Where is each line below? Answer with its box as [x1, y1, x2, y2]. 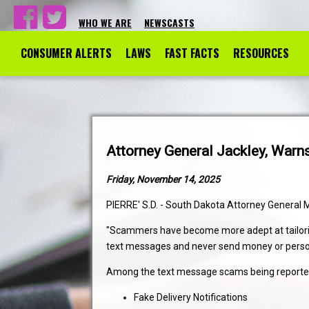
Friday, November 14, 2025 [106, 174, 221, 186]
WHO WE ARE [79, 15, 132, 30]
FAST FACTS [165, 45, 219, 61]
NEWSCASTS [144, 15, 195, 30]
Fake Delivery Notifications [134, 292, 248, 303]
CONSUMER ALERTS [21, 45, 112, 61]
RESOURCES [233, 45, 289, 61]
